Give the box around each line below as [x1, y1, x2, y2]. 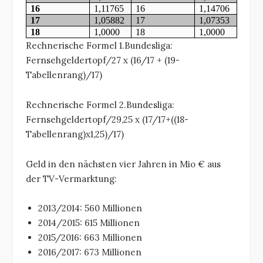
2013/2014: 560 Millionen [38, 203, 142, 214]
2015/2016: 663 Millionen [38, 232, 142, 244]
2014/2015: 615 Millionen [38, 217, 140, 229]
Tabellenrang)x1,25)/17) [26, 128, 124, 140]
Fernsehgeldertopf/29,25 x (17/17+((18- [26, 113, 188, 125]
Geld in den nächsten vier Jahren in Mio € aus [26, 158, 221, 170]
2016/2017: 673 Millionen [38, 247, 141, 258]
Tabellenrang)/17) [26, 69, 102, 81]
